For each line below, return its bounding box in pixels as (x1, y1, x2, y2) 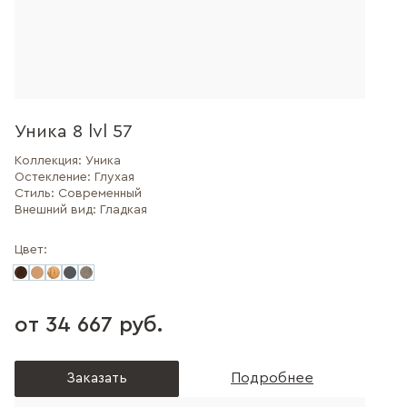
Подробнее (231, 371, 313, 385)
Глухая (94, 171, 134, 184)
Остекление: (15, 171, 94, 184)
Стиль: (15, 187, 58, 200)
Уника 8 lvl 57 (15, 123, 133, 141)
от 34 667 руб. (15, 314, 163, 336)
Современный (58, 187, 142, 200)
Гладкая (100, 203, 147, 216)
